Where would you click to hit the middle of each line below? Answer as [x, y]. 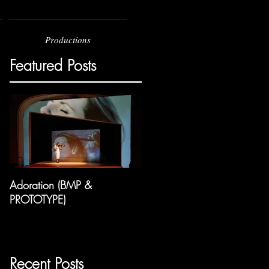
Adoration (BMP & [51, 185]
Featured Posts [53, 65]
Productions [68, 40]
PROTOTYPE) [38, 199]
